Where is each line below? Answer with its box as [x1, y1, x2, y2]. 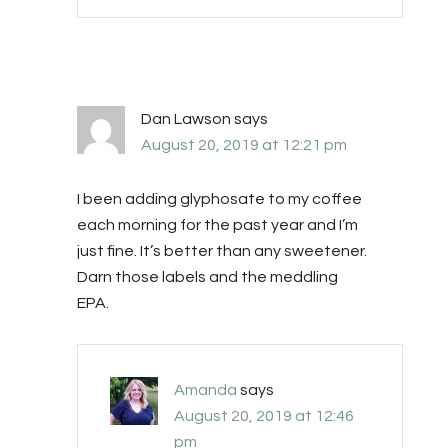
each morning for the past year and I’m [76, 217, 358, 234]
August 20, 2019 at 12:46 [173, 408, 354, 425]
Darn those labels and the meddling [76, 269, 338, 286]
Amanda [173, 382, 237, 399]
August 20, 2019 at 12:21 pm [140, 137, 347, 154]
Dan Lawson [140, 111, 231, 128]
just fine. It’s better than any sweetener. [76, 243, 367, 260]
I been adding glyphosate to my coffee [76, 191, 362, 208]
